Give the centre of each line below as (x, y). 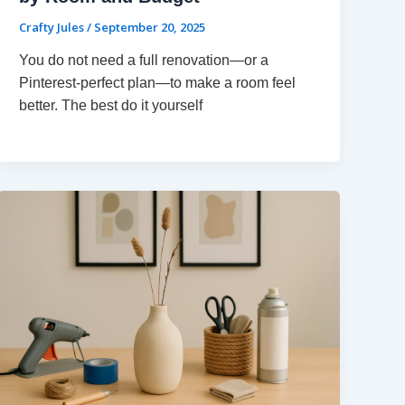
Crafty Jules (53, 27)
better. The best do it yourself (111, 106)
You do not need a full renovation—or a (144, 61)
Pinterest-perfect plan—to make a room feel (158, 83)
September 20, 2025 (150, 27)
